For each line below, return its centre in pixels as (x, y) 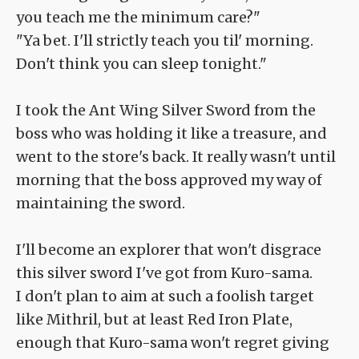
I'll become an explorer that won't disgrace (169, 250)
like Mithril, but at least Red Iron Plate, (154, 320)
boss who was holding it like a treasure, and (171, 134)
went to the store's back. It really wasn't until (176, 157)
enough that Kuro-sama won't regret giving (173, 343)
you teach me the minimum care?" (138, 18)
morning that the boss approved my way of (169, 180)
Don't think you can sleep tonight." (141, 64)
